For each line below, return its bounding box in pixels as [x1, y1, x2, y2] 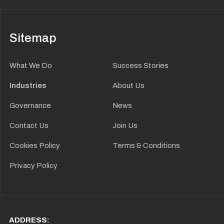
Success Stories [112, 61, 168, 69]
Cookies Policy [9, 141, 60, 149]
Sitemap [9, 31, 56, 44]
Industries [9, 81, 46, 89]
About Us [112, 81, 144, 89]
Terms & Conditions [112, 141, 180, 149]
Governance [9, 101, 51, 109]
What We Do [9, 61, 52, 69]
